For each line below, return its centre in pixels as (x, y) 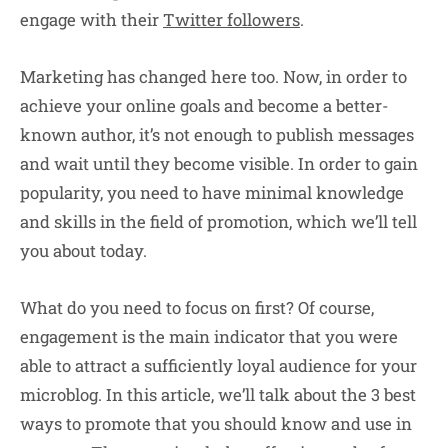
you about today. (83, 250)
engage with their (91, 19)
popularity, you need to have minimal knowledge (212, 192)
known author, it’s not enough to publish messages (217, 134)
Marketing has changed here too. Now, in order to (213, 76)
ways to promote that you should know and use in (216, 424)
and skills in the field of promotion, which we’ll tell (218, 221)
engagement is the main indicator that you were (209, 337)
